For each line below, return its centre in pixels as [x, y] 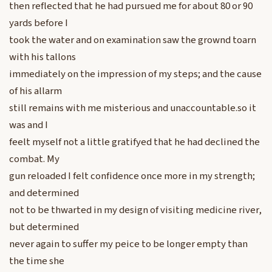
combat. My [34, 159]
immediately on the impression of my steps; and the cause [135, 74]
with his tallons [42, 57]
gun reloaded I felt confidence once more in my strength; [132, 176]
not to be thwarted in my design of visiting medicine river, [135, 210]
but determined [44, 227]
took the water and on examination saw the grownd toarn [133, 40]
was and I [29, 125]
